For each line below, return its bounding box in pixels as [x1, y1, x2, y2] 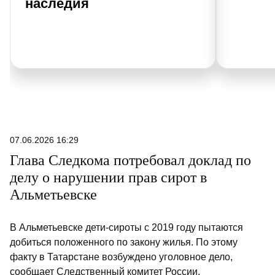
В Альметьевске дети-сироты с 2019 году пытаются [10, 222, 243, 233]
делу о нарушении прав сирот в [10, 169, 207, 185]
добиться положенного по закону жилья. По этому [10, 236, 238, 247]
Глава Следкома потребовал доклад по [10, 152, 251, 168]
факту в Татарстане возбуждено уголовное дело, [10, 251, 233, 262]
